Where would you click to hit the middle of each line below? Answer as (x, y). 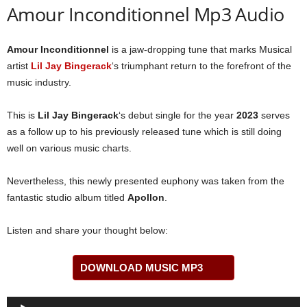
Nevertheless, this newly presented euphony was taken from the (146, 181)
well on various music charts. (69, 148)
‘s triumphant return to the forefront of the (201, 66)
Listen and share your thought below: (87, 230)
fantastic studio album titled (67, 197)
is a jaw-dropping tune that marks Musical (200, 49)
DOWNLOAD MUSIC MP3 (142, 268)
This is (22, 115)
